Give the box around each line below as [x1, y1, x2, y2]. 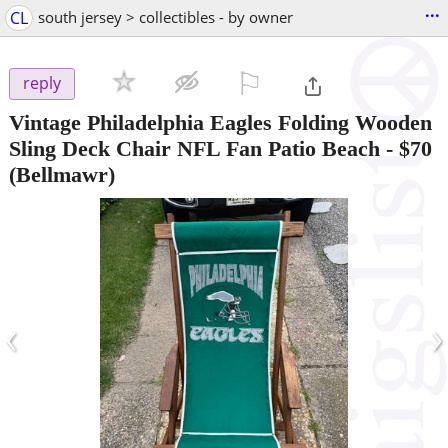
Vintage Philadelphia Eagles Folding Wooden [9, 109, 432, 135]
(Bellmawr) [9, 161, 115, 187]
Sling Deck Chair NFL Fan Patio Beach [9, 135, 380, 161]
